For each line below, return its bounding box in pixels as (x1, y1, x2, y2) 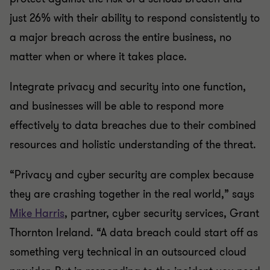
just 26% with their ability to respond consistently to (10, 11, 260, 25)
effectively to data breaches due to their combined (10, 118, 256, 133)
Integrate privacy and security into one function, (10, 80, 246, 94)
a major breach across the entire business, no (10, 30, 231, 45)
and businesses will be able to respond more (10, 99, 224, 113)
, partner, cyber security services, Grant (64, 206, 259, 221)
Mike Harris (10, 206, 64, 221)
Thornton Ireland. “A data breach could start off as (10, 225, 258, 240)
